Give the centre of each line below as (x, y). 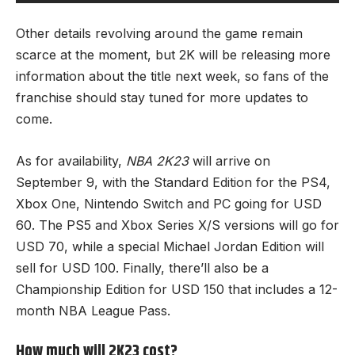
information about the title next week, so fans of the (172, 76)
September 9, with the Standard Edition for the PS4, (173, 182)
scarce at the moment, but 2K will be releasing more (173, 55)
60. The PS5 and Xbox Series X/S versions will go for (177, 225)
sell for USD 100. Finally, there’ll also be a (142, 267)
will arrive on (231, 160)
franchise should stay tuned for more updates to (162, 97)
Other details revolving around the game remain (159, 33)
